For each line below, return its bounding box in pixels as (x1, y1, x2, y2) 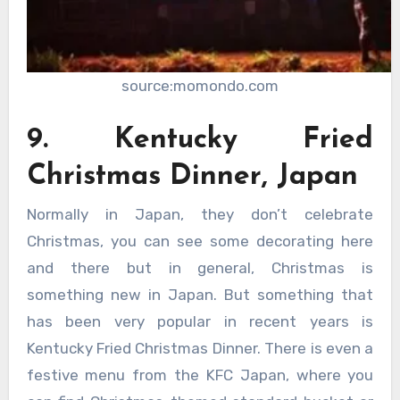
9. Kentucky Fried (26, 125, 374, 154)
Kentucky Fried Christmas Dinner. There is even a (26, 339, 374, 358)
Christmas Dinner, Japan (26, 162, 358, 191)
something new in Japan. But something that (26, 286, 374, 304)
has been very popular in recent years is (26, 312, 374, 331)
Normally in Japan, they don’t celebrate (26, 205, 374, 224)
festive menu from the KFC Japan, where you (26, 366, 374, 385)
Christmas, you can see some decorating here (26, 232, 374, 251)
